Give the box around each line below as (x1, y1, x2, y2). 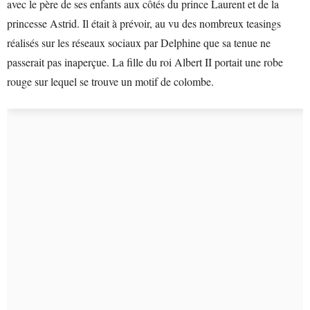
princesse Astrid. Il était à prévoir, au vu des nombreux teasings (7, 16, 281, 30)
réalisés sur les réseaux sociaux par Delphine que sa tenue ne (7, 35, 271, 50)
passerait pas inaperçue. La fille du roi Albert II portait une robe (7, 55, 283, 69)
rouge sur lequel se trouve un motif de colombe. (7, 74, 214, 89)
